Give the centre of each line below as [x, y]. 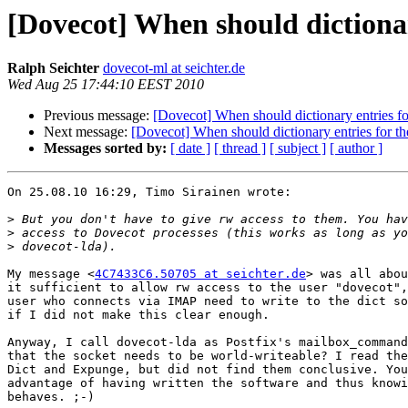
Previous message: [98, 116]
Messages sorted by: [105, 148]
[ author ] [356, 148]
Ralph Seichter [53, 68]
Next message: [87, 132]
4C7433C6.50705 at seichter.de [200, 274]
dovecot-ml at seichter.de [174, 68]
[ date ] [190, 148]
